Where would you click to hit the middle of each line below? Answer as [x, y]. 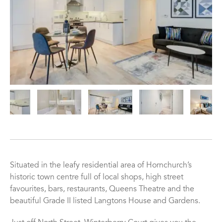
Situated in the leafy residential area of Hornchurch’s [101, 166]
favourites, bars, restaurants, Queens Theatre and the [102, 190]
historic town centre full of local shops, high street [97, 178]
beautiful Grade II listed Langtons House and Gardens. [105, 201]
